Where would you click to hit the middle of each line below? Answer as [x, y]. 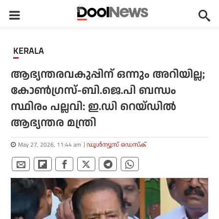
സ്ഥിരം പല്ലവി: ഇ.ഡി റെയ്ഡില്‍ [94, 107]
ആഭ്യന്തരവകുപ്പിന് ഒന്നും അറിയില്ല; [108, 75]
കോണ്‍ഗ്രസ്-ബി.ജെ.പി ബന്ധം [94, 91]
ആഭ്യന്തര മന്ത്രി [54, 123]
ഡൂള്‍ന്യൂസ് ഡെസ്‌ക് [117, 144]
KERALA [31, 51]
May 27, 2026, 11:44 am [50, 144]
